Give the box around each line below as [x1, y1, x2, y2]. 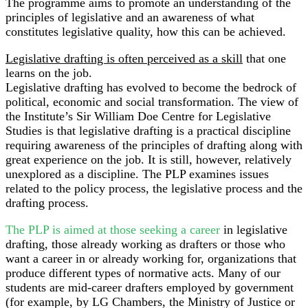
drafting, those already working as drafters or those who [5, 237, 285, 252]
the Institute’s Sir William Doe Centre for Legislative [5, 109, 271, 124]
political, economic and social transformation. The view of [5, 95, 298, 109]
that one [243, 52, 286, 66]
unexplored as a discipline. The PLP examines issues [5, 167, 269, 181]
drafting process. [5, 196, 89, 210]
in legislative [220, 223, 287, 237]
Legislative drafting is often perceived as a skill [5, 52, 243, 66]
